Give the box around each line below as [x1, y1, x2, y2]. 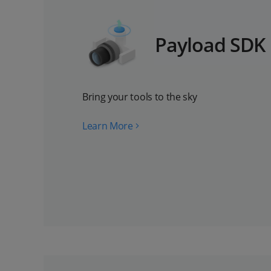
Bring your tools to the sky [82, 90, 197, 103]
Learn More [82, 119, 133, 132]
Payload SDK [155, 31, 266, 57]
